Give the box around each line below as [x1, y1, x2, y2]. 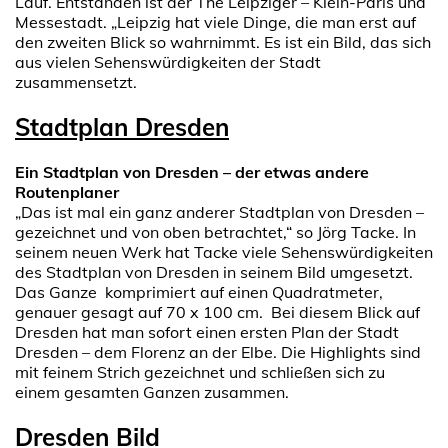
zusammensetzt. [15, 71, 137, 92]
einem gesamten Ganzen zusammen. [15, 381, 289, 402]
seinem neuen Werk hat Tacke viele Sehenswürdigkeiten [15, 241, 433, 262]
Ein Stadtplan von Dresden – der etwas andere [15, 161, 369, 182]
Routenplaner [15, 181, 119, 202]
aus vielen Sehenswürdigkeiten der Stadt [15, 51, 321, 72]
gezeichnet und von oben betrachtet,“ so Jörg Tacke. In [15, 221, 416, 242]
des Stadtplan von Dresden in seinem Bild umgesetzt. [15, 261, 413, 282]
